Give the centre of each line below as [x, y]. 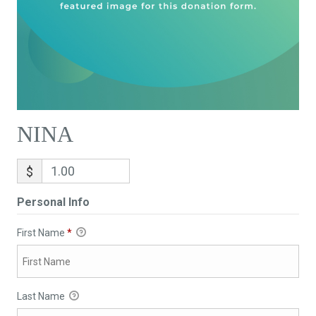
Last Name [42, 297]
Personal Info [53, 202]
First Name [42, 233]
